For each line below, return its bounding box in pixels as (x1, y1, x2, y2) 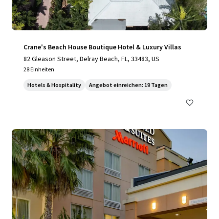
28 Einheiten (23, 66, 54, 73)
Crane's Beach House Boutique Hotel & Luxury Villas (23, 43, 181, 51)
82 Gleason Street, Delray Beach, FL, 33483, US (23, 54, 159, 63)
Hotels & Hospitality (27, 81, 81, 88)
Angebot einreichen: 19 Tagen (89, 81, 168, 88)
